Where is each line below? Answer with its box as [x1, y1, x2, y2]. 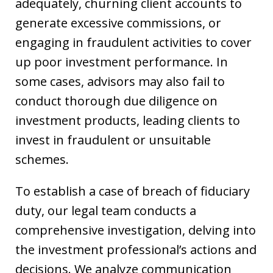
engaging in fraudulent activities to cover [15, 34, 252, 51]
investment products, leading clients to [15, 112, 240, 129]
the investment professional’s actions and [15, 241, 257, 258]
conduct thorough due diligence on [15, 93, 218, 109]
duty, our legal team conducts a [15, 202, 196, 219]
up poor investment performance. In [15, 54, 228, 70]
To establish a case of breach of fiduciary [15, 183, 250, 199]
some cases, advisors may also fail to [15, 73, 225, 90]
